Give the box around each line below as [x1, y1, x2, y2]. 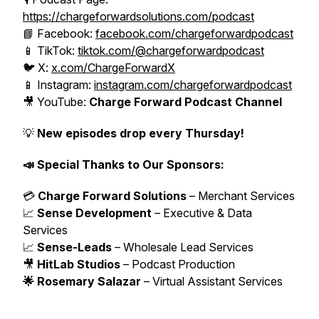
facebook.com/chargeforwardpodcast [95, 26, 293, 41]
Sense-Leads [37, 240, 112, 254]
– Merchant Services [187, 189, 295, 203]
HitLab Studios [37, 257, 120, 271]
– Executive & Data [152, 206, 252, 220]
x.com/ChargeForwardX [51, 61, 175, 75]
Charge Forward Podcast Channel [89, 95, 282, 109]
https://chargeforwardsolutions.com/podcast [23, 9, 254, 23]
